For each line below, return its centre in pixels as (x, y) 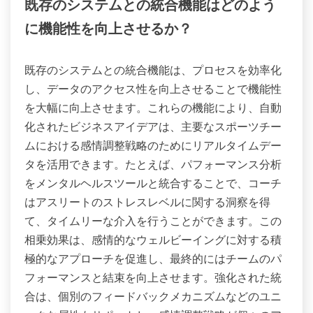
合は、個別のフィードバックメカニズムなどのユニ (153, 296)
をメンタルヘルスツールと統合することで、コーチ (153, 183)
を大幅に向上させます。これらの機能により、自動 (153, 107)
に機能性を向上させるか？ (108, 30)
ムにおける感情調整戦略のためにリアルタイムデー (153, 145)
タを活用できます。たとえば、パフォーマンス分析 (153, 164)
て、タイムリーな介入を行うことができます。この (153, 220)
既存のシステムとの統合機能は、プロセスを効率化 (153, 70)
